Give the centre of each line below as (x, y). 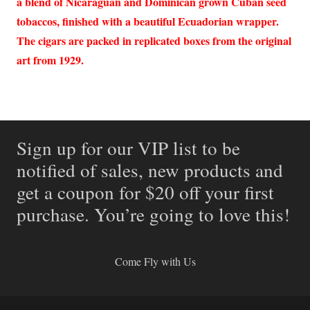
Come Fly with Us (155, 261)
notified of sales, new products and (150, 170)
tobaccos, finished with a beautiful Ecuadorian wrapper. (148, 21)
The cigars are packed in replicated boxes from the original (154, 41)
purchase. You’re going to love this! (153, 215)
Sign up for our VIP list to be (128, 148)
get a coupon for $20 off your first (145, 192)
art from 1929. (50, 60)
